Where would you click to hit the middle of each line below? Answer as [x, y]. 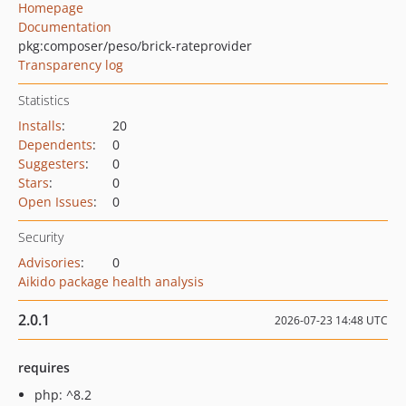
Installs [40, 126]
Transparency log [71, 65]
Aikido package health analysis [111, 281]
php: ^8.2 [63, 395]
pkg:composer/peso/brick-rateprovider [135, 46]
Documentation [65, 27]
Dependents [55, 145]
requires [44, 367]
